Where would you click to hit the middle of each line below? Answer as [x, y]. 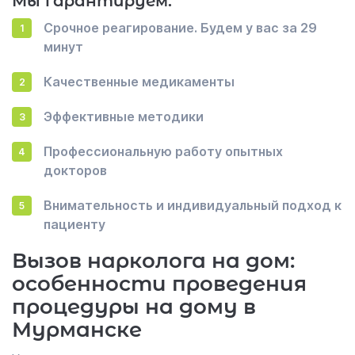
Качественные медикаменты [139, 82]
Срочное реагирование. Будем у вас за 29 [180, 28]
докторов [75, 170]
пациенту [74, 224]
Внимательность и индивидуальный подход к [193, 205]
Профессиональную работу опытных [163, 151]
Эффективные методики [124, 116]
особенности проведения [159, 284]
